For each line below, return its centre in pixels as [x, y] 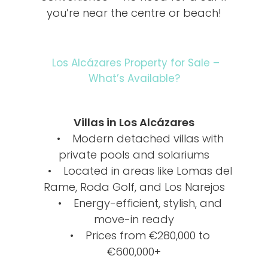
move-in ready [134, 219]
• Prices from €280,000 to [134, 235]
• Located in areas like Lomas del [134, 170]
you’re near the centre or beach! [134, 13]
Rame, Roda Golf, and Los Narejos [134, 187]
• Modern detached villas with [134, 138]
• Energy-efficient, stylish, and [134, 203]
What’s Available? [134, 78]
